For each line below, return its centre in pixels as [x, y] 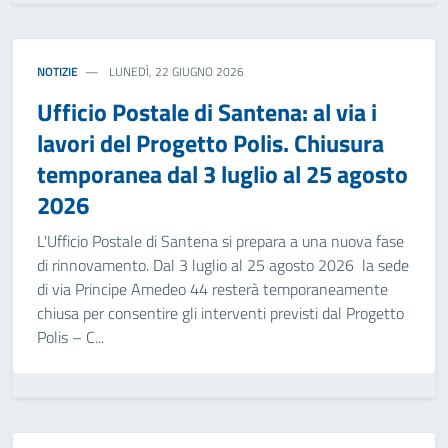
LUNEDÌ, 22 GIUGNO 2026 [175, 71]
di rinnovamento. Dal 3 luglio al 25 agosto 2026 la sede [223, 265]
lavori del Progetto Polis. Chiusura [210, 143]
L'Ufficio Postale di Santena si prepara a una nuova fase [220, 241]
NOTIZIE [57, 71]
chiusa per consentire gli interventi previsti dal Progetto [220, 313]
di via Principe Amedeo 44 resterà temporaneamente [212, 289]
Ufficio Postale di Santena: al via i [207, 112]
